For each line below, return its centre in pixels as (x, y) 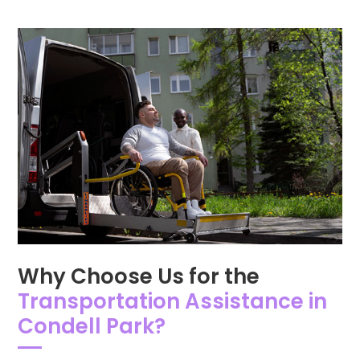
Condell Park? (92, 326)
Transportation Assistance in (172, 301)
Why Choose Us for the (139, 276)
